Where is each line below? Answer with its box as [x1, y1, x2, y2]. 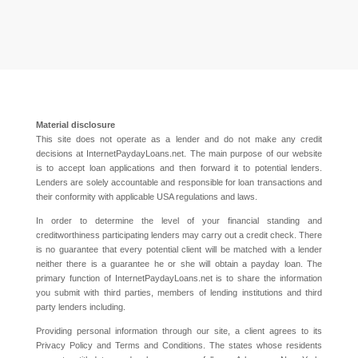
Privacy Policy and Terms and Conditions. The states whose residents [35, 340, 323, 350]
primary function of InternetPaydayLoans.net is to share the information [35, 273, 323, 283]
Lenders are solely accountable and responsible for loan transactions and [35, 177, 323, 187]
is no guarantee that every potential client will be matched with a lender [35, 245, 323, 254]
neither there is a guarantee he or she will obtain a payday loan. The [35, 259, 323, 268]
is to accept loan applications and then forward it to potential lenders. [35, 163, 323, 173]
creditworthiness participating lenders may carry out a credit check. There [35, 230, 323, 240]
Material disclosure [35, 120, 115, 129]
